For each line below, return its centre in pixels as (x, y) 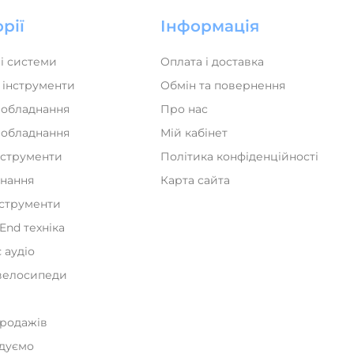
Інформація (209, 26)
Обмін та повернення (222, 85)
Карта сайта (195, 180)
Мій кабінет (194, 133)
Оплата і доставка (212, 62)
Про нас (184, 109)
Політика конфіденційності (239, 156)
